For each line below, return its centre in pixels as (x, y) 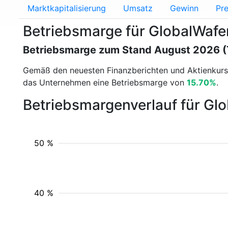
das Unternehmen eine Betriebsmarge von (105, 82)
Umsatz (138, 8)
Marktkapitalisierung (67, 8)
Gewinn (184, 8)
